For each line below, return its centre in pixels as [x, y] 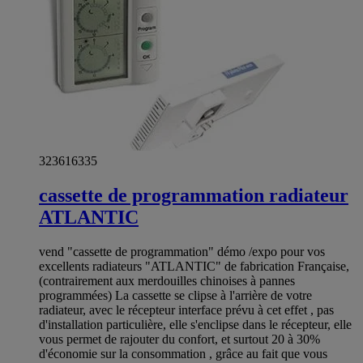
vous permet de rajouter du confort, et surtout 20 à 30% [179, 340]
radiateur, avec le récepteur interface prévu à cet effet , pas [186, 310]
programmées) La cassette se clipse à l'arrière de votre [175, 296]
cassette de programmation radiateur [194, 196]
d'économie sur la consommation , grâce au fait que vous [183, 354]
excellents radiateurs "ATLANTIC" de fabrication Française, [194, 267]
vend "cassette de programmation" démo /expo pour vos [182, 252]
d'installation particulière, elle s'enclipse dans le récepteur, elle [195, 325]
